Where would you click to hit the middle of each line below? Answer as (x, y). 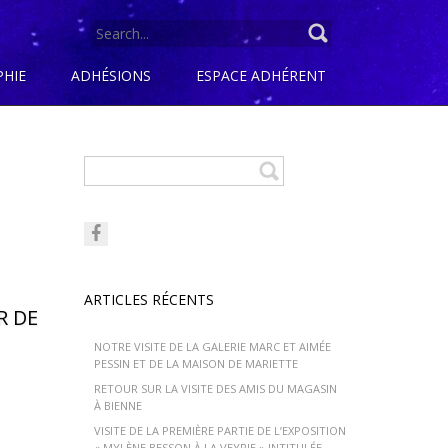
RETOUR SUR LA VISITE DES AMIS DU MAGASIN (215, 388)
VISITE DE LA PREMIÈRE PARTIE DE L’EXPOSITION (219, 430)
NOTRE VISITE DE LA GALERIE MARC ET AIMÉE (212, 346)
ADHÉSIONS (111, 75)
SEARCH (119, 32)
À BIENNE (117, 405)
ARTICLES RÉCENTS (148, 299)
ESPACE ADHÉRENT (261, 75)
